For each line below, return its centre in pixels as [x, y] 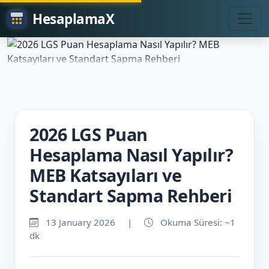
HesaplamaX [73, 19]
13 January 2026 [80, 222]
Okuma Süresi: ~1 [197, 222]
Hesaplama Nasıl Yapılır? [131, 155]
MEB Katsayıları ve [105, 175]
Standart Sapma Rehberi [131, 196]
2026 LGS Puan [89, 134]
